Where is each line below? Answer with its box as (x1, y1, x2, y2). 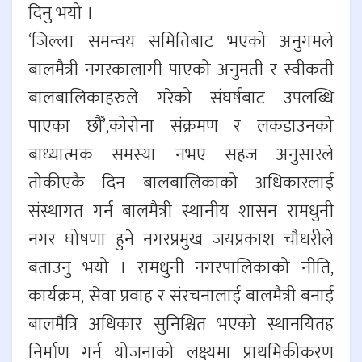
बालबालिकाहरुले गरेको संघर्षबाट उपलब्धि (28, 83, 334, 114)
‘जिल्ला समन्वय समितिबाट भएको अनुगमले (28, 27, 334, 57)
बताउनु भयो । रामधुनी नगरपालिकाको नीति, (28, 253, 334, 284)
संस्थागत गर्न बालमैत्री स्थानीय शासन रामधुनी (28, 196, 334, 227)
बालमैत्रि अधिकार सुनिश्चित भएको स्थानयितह (28, 309, 334, 340)
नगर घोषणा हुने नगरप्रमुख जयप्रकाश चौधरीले (28, 225, 334, 255)
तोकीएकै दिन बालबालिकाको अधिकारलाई (28, 168, 334, 199)
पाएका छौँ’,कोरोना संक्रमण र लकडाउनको (28, 112, 334, 142)
